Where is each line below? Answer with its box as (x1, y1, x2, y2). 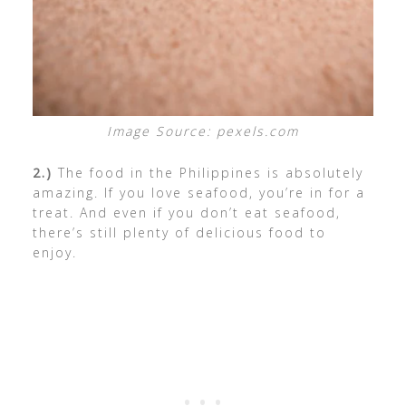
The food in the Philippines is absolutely (52, 164, 363, 181)
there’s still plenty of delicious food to (32, 224, 326, 241)
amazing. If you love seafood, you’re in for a (32, 184, 365, 201)
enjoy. (32, 244, 77, 261)
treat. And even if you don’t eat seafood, (32, 204, 341, 221)
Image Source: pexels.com (106, 122, 299, 140)
